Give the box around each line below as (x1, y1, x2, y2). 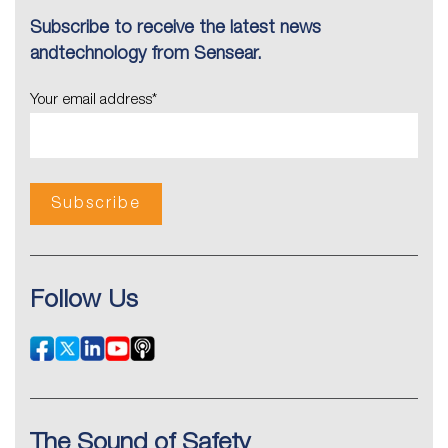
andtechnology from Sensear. (30, 46, 262, 63)
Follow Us (30, 289, 138, 313)
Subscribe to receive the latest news (30, 20, 321, 37)
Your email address (30, 93, 152, 108)
